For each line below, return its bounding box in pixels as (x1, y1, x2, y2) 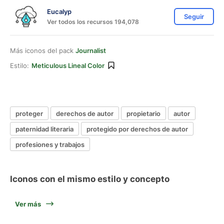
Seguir (184, 12, 204, 20)
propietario (126, 109, 160, 117)
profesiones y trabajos (15, 140, 84, 148)
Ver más (15, 200, 41, 208)
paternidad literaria (15, 124, 73, 133)
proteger (15, 109, 43, 117)
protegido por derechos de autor (86, 124, 188, 133)
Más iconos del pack (10, 46, 75, 54)
